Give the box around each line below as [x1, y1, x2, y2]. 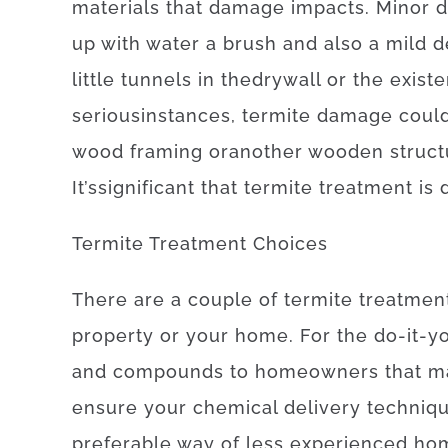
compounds [113, 361, 224, 382]
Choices [253, 233, 328, 254]
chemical [193, 397, 278, 418]
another [229, 141, 303, 162]
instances [141, 105, 231, 126]
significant [98, 177, 195, 198]
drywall [252, 69, 321, 90]
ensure [72, 397, 138, 418]
